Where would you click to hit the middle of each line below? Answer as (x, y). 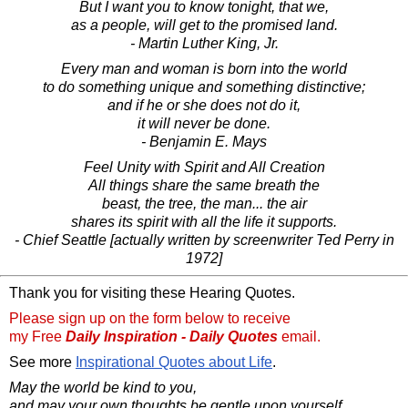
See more (42, 362)
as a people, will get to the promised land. (204, 25)
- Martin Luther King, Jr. (204, 43)
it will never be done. (204, 123)
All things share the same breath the (204, 185)
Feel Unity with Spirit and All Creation (204, 167)
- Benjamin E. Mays (204, 141)
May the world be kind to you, (103, 387)
